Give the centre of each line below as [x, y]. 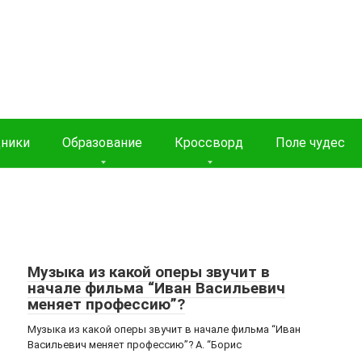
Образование [102, 143]
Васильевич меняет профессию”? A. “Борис [135, 345]
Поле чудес [310, 143]
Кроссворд [209, 143]
